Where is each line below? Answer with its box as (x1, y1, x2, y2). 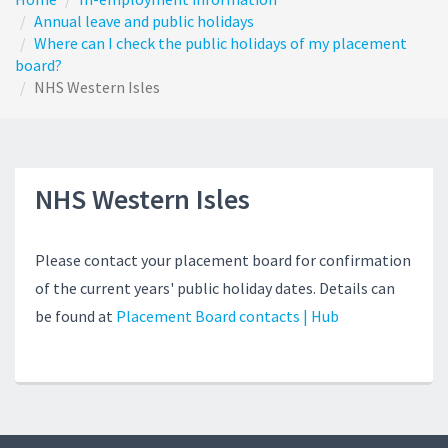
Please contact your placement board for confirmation (35, 250, 411, 270)
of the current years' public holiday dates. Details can (35, 278, 395, 298)
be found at (35, 306, 116, 326)
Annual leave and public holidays (34, 11, 254, 31)
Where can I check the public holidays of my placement (34, 33, 407, 53)
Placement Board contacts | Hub (116, 306, 339, 326)
